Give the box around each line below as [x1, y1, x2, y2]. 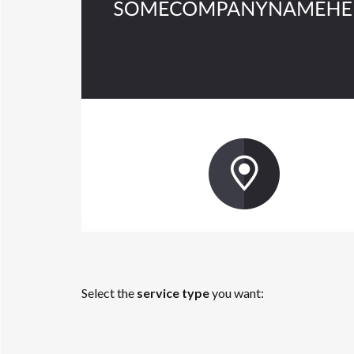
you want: [209, 285, 266, 300]
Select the [81, 285, 137, 300]
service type [136, 285, 209, 300]
